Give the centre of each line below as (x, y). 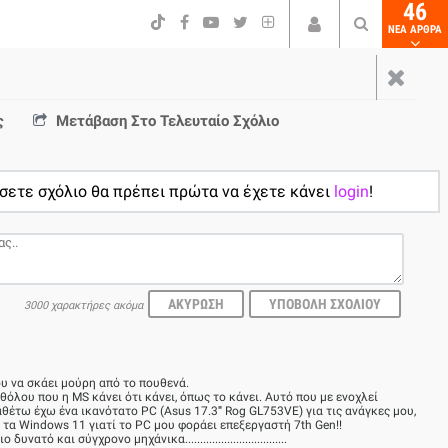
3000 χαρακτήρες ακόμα (83, 305)
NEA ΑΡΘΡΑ (415, 29)
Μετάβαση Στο (108, 121)
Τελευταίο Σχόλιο (219, 121)
